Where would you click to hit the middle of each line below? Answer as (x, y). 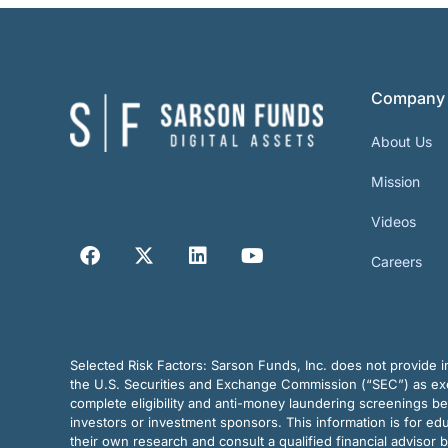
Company (407, 98)
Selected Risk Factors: (140, 365)
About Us (401, 142)
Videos (393, 222)
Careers (396, 262)
